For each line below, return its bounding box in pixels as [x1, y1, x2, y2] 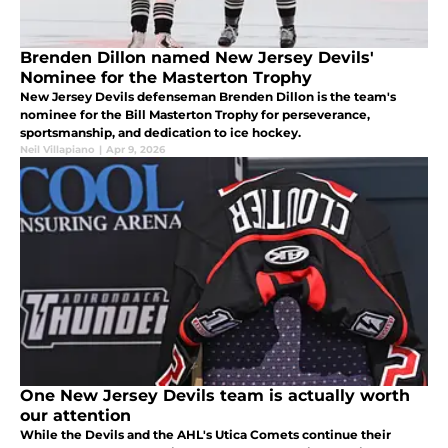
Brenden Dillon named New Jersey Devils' [20, 48, 374, 68]
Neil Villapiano [20, 143, 95, 157]
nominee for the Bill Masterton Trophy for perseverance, [20, 107, 370, 123]
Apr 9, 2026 [106, 143, 165, 157]
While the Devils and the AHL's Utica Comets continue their [20, 427, 391, 443]
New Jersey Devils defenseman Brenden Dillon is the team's [20, 89, 396, 105]
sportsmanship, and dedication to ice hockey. [20, 125, 301, 141]
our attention [20, 406, 131, 426]
